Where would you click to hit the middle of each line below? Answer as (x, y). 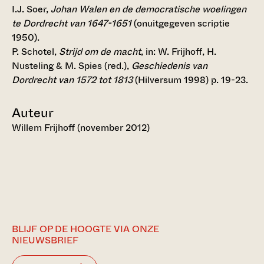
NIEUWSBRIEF (45, 240)
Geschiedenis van (169, 66)
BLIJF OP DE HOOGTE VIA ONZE (85, 229)
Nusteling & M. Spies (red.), (72, 66)
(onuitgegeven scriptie (181, 24)
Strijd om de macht (100, 52)
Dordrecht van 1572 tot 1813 (72, 80)
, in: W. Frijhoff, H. (179, 52)
